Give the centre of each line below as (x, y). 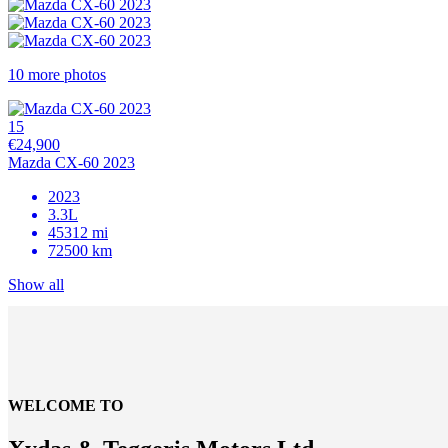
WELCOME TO (65, 405)
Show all (36, 284)
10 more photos (57, 74)
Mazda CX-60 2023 (71, 162)
